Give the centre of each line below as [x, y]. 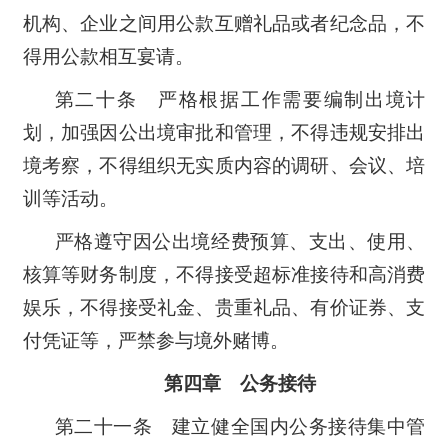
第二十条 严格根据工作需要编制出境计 [240, 99]
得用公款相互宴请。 [108, 56]
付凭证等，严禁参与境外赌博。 [155, 340]
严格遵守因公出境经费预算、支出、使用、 [240, 241]
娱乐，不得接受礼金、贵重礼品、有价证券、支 [224, 307]
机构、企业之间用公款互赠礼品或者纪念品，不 [224, 23]
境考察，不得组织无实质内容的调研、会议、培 [224, 165]
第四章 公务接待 [240, 383]
